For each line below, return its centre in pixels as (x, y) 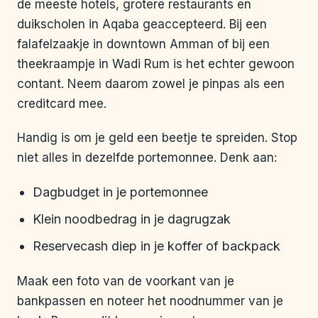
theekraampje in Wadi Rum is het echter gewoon (156, 64)
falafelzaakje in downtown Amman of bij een (143, 44)
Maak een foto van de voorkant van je (126, 281)
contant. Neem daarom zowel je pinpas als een (151, 84)
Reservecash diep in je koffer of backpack (157, 246)
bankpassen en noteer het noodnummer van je (150, 301)
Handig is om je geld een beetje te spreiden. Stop (157, 138)
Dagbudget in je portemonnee (120, 192)
